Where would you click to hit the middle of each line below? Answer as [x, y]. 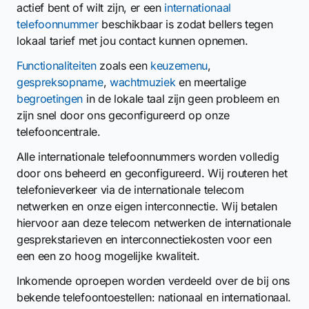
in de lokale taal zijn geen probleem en [181, 99]
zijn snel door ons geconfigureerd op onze [123, 115]
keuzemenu [179, 66]
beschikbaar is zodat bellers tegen [186, 24]
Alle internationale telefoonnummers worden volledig [148, 157]
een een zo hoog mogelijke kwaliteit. [108, 256]
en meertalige [211, 82]
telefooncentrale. [59, 132]
